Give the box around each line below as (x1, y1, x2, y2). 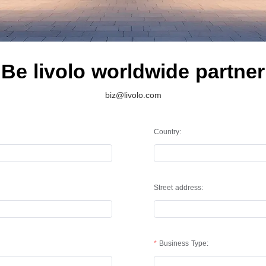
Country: (154, 127, 182, 135)
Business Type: (159, 239, 209, 247)
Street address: (154, 183, 204, 191)
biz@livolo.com (104, 90, 161, 100)
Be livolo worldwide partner (1, 59, 265, 83)
